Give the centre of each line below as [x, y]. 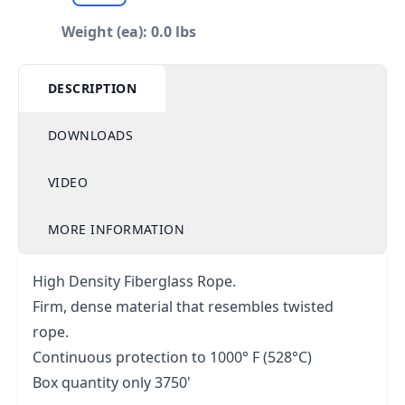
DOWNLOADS [91, 135]
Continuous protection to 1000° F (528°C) [172, 357]
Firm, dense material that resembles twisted [183, 306]
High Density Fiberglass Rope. [134, 281]
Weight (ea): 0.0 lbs [129, 32]
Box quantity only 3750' [112, 382]
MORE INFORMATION [117, 229]
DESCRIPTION [92, 88]
